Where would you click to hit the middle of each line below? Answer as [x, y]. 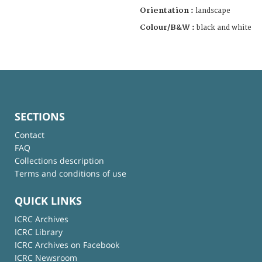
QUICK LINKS [48, 201]
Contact [30, 135]
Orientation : [168, 10]
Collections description [59, 160]
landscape [213, 11]
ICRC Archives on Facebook [67, 245]
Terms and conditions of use [70, 173]
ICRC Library [39, 232]
